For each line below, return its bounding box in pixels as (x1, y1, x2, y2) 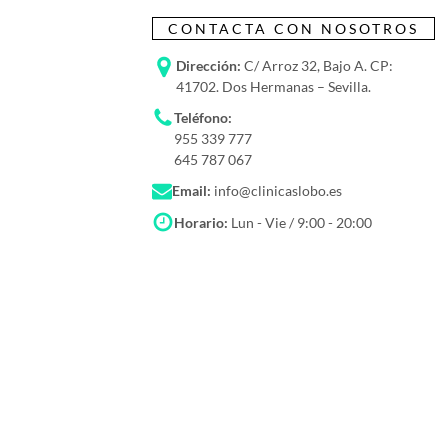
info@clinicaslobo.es (211, 182, 342, 199)
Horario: (174, 213, 228, 231)
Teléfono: (174, 109, 232, 126)
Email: (172, 182, 211, 199)
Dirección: (176, 57, 241, 74)
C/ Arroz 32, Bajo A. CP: (241, 57, 393, 74)
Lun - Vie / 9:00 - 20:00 (228, 213, 372, 231)
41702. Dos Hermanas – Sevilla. (176, 78, 371, 95)
